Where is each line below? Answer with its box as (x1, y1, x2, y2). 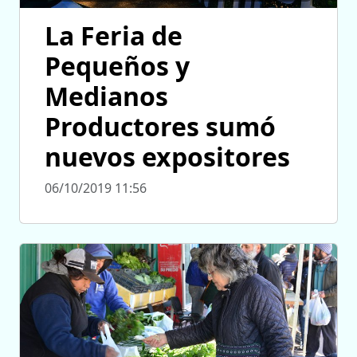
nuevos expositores (45, 139, 290, 174)
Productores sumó (45, 108, 276, 143)
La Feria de (45, 18, 182, 53)
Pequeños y (45, 48, 190, 83)
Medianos (45, 78, 168, 113)
